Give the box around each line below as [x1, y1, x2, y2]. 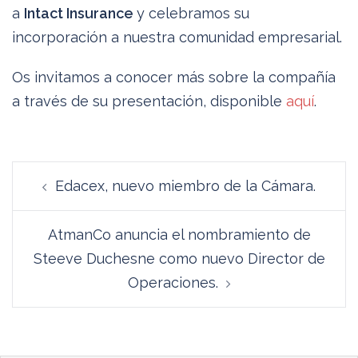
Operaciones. [127, 273, 218, 291]
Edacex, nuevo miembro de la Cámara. [55, 177, 316, 194]
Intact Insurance [24, 4, 137, 22]
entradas [11, 206, 105, 233]
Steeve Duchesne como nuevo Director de [33, 249, 325, 267]
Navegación [11, 158, 137, 185]
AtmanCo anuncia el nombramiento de [47, 225, 311, 243]
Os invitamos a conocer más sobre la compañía [12, 68, 336, 86]
